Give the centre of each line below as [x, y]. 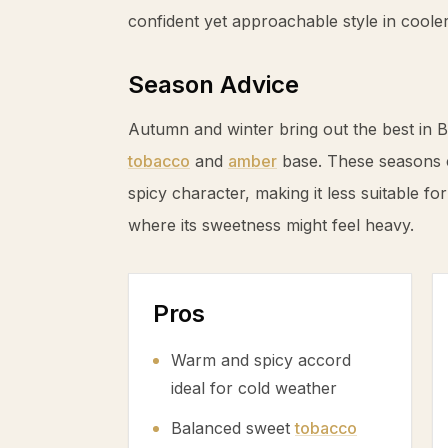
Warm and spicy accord [261, 360]
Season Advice [213, 84]
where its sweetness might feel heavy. [271, 225]
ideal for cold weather [254, 388]
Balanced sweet [233, 428]
